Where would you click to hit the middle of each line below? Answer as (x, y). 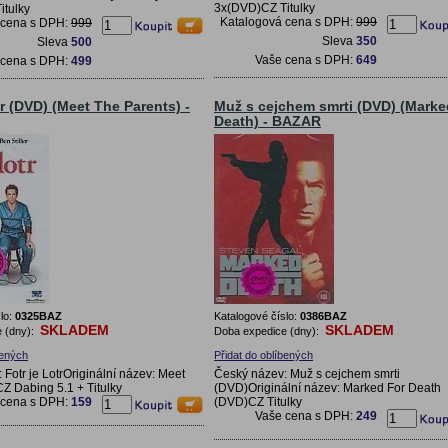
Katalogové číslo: (257, 315)
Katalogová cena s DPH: (288, 21)
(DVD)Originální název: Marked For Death (327, 387)
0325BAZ (38, 315)
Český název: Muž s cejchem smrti (307, 373)
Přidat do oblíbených (263, 354)
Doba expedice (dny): (268, 330)
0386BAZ (323, 315)
